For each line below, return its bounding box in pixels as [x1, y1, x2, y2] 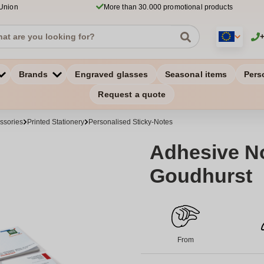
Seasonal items [164, 70, 227, 79]
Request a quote [98, 90, 166, 99]
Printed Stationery [27, 118, 84, 126]
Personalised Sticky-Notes [88, 118, 173, 126]
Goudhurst [150, 164, 252, 187]
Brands [18, 70, 48, 79]
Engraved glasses [75, 70, 148, 79]
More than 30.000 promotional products [103, 3, 233, 11]
